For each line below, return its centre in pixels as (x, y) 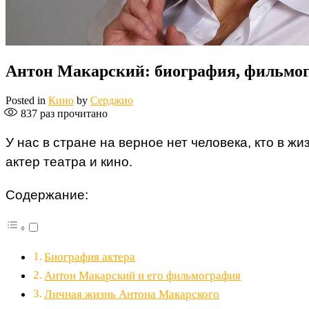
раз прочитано (72, 114)
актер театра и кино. (69, 162)
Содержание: (47, 195)
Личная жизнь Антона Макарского (132, 294)
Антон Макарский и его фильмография (143, 275)
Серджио (112, 101)
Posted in (27, 101)
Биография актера (90, 257)
